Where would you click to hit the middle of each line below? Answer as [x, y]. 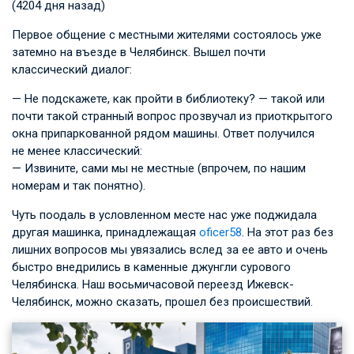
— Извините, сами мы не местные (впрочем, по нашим [159, 168]
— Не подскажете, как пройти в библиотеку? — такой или [168, 98]
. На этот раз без [288, 232]
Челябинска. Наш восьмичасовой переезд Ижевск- [153, 284]
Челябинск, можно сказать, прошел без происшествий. [162, 301]
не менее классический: [77, 151]
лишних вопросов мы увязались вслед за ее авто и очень [170, 249]
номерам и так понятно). [79, 185]
